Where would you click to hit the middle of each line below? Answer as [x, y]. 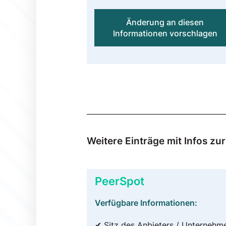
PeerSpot [120, 181]
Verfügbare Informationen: [146, 203]
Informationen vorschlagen [165, 33]
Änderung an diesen [165, 22]
